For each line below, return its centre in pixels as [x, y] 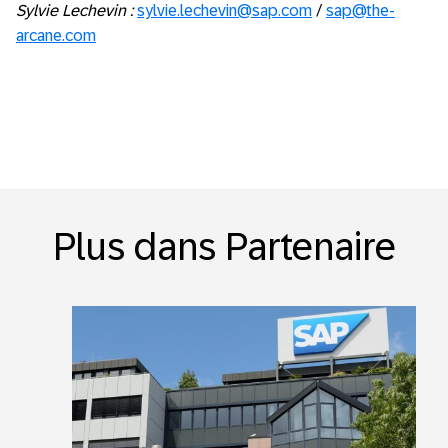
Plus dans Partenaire [224, 246]
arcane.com [56, 35]
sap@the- [360, 10]
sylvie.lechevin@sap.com [224, 10]
